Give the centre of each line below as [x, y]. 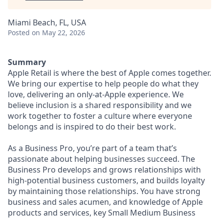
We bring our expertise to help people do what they [103, 84]
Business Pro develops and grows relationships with [104, 170]
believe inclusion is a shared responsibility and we [100, 105]
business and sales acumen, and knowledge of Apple [105, 202]
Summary [27, 62]
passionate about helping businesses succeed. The [101, 159]
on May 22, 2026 [58, 33]
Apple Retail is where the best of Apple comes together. [109, 73]
